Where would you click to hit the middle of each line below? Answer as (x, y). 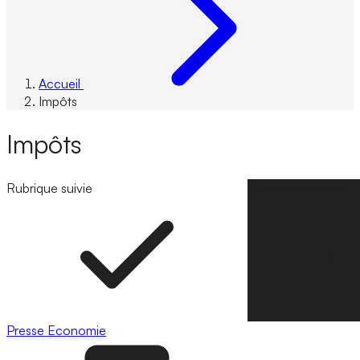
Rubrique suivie (49, 188)
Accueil (59, 84)
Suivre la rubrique (296, 188)
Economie (77, 330)
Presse (27, 330)
